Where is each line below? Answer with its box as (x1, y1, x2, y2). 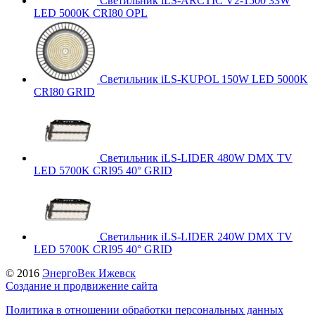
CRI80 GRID (34, 85, 95, 98)
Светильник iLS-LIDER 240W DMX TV (100, 230, 292, 243)
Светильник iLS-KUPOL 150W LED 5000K (100, 72, 308, 85)
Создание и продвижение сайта (6, 279, 157, 292)
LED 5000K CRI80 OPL (34, 6, 148, 19)
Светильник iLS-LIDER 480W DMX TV (100, 151, 292, 164)
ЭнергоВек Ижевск (42, 266, 136, 279)
